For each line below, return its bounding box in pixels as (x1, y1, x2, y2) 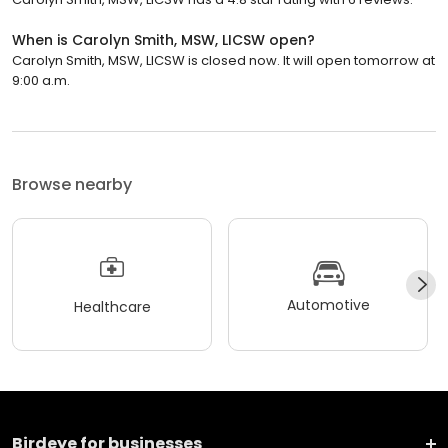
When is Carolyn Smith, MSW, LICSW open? (12, 30, 315, 51)
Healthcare (73, 296, 151, 317)
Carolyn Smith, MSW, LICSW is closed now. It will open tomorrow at (12, 51, 435, 71)
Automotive (286, 294, 370, 315)
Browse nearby (12, 173, 132, 197)
